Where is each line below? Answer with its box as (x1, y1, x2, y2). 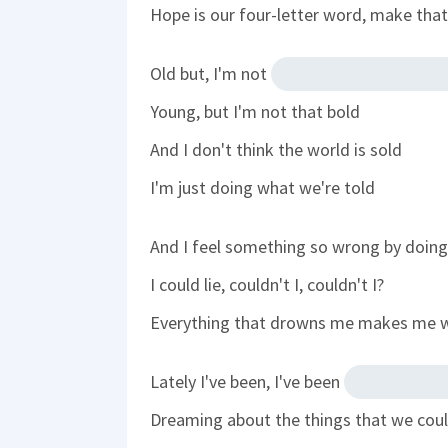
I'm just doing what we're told (150, 175, 375, 199)
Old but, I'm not (150, 61, 271, 85)
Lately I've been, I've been (150, 369, 344, 393)
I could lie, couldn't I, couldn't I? (150, 272, 384, 296)
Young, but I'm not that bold (150, 99, 360, 123)
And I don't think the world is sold (150, 137, 402, 161)
